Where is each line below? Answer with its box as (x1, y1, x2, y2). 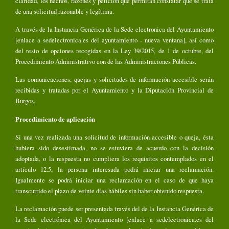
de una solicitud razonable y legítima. (15, 6, 114, 16)
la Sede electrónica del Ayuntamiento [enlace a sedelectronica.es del (15, 215, 214, 224)
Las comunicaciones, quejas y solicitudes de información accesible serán (15, 75, 214, 84)
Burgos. (15, 96, 35, 106)
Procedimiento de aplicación (15, 114, 95, 124)
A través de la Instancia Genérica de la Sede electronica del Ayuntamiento (15, 24, 214, 34)
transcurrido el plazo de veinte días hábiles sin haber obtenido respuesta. (15, 186, 204, 196)
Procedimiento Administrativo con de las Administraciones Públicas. (15, 56, 196, 66)
